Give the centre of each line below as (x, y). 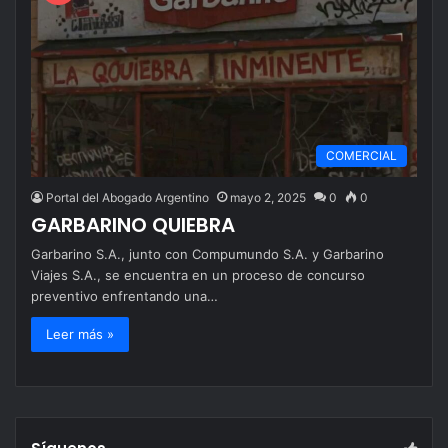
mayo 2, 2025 (268, 197)
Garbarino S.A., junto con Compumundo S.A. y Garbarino (207, 253)
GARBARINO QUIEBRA (133, 224)
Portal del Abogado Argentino (127, 197)
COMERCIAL (361, 155)
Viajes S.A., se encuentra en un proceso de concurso (198, 274)
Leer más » (80, 333)
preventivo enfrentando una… (124, 295)
